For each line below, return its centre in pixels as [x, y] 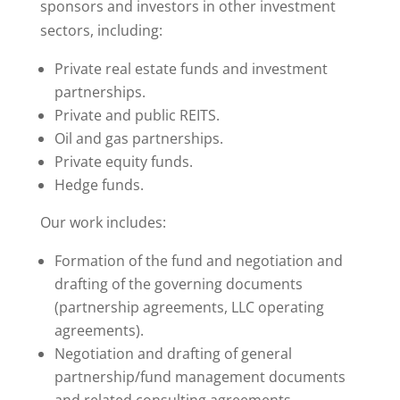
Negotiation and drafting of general [173, 354]
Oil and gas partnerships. [138, 138]
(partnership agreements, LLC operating [189, 307]
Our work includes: [103, 222]
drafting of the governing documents [178, 284]
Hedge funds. [99, 185]
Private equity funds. [123, 162]
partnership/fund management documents [200, 377]
